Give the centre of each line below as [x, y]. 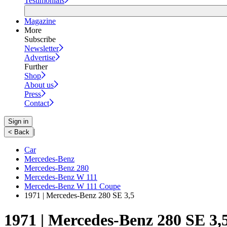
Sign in [18, 121]
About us [39, 85]
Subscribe [40, 39]
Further [36, 66]
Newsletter [42, 48]
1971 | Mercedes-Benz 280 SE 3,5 [79, 195]
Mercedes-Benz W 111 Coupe [72, 186]
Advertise [40, 57]
